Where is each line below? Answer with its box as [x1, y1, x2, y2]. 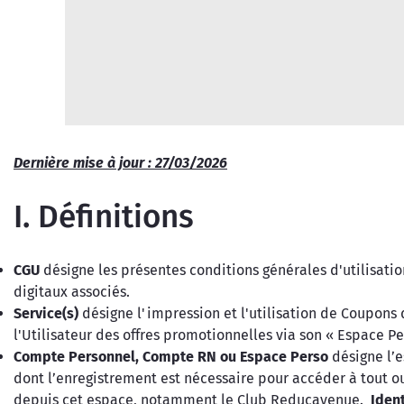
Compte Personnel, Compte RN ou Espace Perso [14, 348, 328, 365]
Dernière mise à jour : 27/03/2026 [14, 154, 227, 171]
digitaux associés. [14, 283, 130, 300]
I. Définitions [14, 197, 194, 235]
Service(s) [14, 305, 78, 322]
